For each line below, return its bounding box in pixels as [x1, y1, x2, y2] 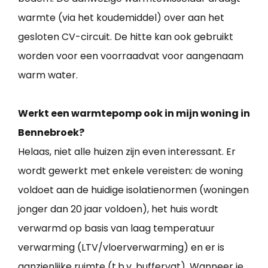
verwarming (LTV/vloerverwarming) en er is [18, 240, 224, 254]
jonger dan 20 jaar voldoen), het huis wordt [18, 202, 218, 216]
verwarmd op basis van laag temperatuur [18, 221, 215, 235]
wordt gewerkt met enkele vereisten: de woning [18, 163, 243, 178]
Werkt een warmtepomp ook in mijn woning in [18, 106, 250, 120]
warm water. [18, 68, 78, 82]
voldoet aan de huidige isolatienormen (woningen [18, 182, 249, 197]
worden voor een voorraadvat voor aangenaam [18, 48, 243, 63]
